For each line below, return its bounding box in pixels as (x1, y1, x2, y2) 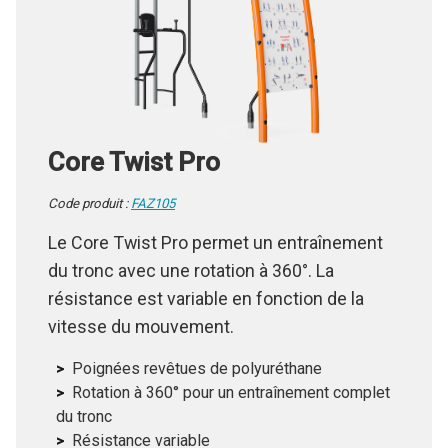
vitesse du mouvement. (48, 328, 234, 350)
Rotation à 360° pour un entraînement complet (72, 395, 390, 415)
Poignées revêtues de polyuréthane (72, 371, 322, 391)
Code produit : (48, 208, 131, 224)
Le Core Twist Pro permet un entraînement (48, 244, 383, 266)
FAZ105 (131, 208, 175, 224)
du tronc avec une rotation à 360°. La (48, 272, 334, 294)
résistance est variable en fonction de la (48, 300, 364, 322)
